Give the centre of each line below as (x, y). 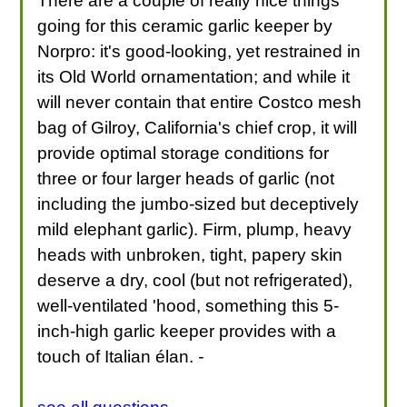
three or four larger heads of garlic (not (186, 178)
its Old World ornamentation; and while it (194, 76)
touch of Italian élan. (118, 356)
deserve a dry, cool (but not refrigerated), (195, 280)
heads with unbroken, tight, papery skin (190, 254)
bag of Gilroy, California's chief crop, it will (198, 127)
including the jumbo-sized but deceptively (199, 203)
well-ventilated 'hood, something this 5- (189, 305)
